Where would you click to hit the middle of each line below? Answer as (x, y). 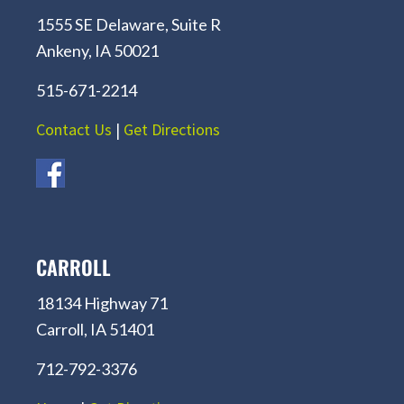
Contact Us (74, 130)
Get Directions (172, 130)
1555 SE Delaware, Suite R (129, 25)
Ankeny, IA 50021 (97, 51)
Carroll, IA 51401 (95, 330)
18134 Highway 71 (102, 303)
